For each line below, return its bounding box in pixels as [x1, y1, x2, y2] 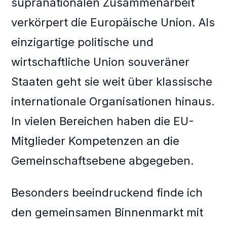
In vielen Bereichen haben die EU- [11, 115, 195, 128]
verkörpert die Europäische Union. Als [11, 16, 215, 29]
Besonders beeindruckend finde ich [11, 186, 203, 200]
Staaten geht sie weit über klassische [11, 75, 213, 89]
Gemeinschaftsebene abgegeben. [11, 154, 195, 168]
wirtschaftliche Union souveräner [11, 55, 190, 69]
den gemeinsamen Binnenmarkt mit [11, 206, 204, 219]
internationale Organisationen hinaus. [11, 95, 215, 108]
